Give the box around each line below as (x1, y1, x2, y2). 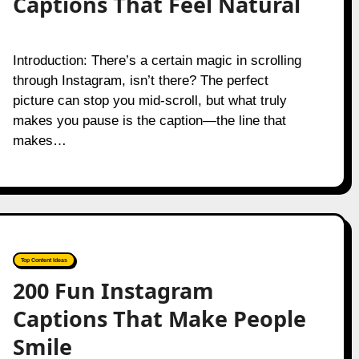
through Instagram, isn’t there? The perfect (12, 73, 268, 88)
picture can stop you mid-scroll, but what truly (12, 93, 287, 108)
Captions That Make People (12, 304, 306, 333)
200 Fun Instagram (12, 276, 214, 305)
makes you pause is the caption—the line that (12, 113, 286, 128)
